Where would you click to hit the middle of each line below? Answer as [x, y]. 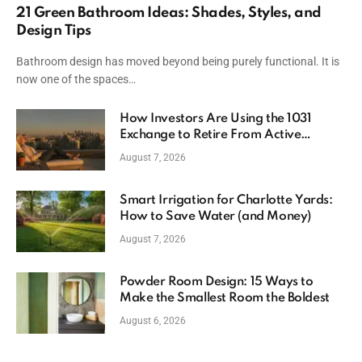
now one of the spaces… [76, 80]
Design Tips [54, 31]
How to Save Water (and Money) [215, 217]
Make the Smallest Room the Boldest [225, 299]
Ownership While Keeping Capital [217, 152]
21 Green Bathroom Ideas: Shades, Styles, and [169, 13]
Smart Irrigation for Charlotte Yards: [226, 201]
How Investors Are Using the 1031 [216, 119]
